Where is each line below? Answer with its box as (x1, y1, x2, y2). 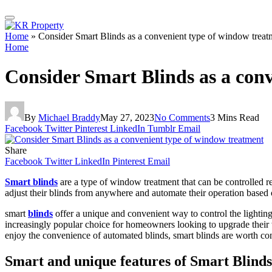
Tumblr (148, 123, 175, 134)
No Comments (154, 112, 210, 123)
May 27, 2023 (100, 112, 154, 123)
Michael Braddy (38, 112, 100, 123)
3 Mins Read (210, 112, 259, 123)
